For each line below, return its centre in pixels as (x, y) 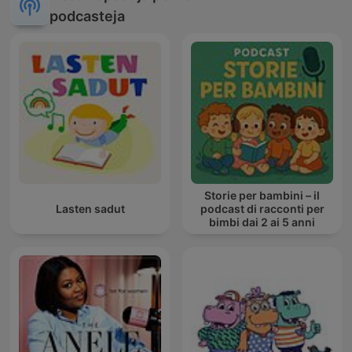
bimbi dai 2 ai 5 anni (262, 222)
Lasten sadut (90, 209)
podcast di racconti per (262, 209)
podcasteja (87, 16)
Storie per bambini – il (262, 196)
